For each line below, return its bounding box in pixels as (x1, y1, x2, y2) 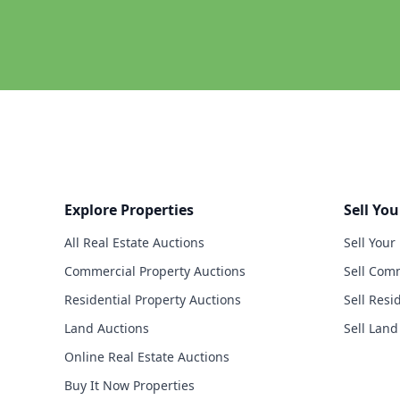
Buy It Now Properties (64, 377, 195, 395)
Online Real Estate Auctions (64, 348, 229, 366)
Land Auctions (64, 320, 149, 337)
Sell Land (343, 320, 398, 337)
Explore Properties (64, 200, 194, 221)
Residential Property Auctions (64, 291, 241, 309)
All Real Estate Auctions (64, 234, 204, 252)
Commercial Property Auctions (64, 262, 246, 280)
